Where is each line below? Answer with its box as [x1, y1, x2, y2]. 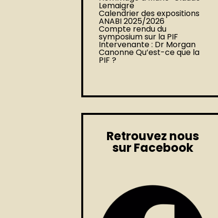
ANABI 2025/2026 [99, 16, 164, 27]
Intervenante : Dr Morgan [99, 39, 196, 50]
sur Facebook [112, 140, 193, 156]
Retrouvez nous [106, 128, 199, 144]
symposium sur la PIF [99, 31, 178, 42]
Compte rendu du [99, 23, 166, 35]
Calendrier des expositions [99, 8, 200, 19]
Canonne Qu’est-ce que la [99, 47, 200, 58]
